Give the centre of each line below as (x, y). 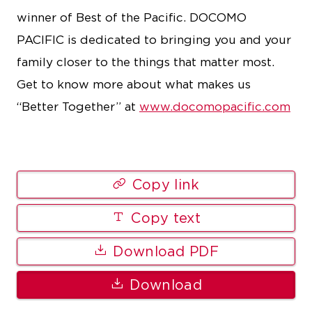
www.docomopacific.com (215, 107)
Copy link (166, 185)
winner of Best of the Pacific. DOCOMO (132, 17)
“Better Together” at (78, 107)
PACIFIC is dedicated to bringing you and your (154, 40)
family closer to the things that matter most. (146, 62)
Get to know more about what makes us (134, 84)
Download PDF (166, 251)
